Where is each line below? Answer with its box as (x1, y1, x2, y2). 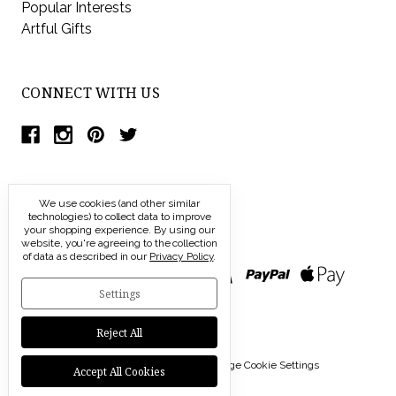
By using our (153, 224, 216, 236)
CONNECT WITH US (21, 82, 160, 103)
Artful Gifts (21, 19, 92, 37)
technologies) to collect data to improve (27, 210, 211, 223)
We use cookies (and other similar (39, 197, 200, 209)
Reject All (96, 324, 142, 340)
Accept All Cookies (73, 363, 165, 379)
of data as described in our (22, 250, 150, 263)
